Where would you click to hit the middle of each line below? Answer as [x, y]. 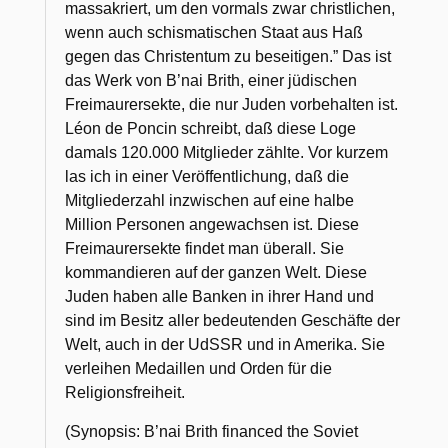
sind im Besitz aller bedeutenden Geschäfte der [233, 320]
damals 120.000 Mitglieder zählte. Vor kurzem [227, 152]
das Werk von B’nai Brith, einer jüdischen [211, 80]
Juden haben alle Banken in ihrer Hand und [220, 296]
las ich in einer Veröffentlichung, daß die [207, 176]
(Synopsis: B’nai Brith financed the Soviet [212, 431]
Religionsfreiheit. [125, 392]
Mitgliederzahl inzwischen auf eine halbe [210, 200]
